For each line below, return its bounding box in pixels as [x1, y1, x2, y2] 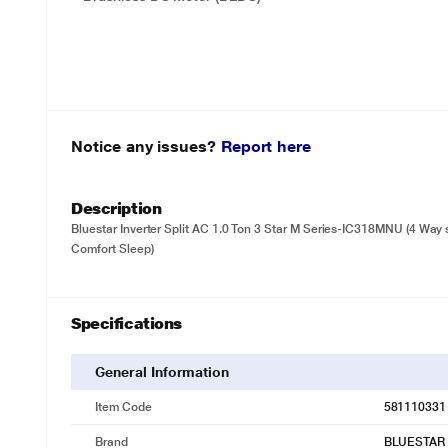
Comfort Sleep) [71, 242, 154, 256]
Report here [220, 137, 311, 156]
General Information [95, 364, 230, 380]
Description [71, 199, 162, 218]
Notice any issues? [71, 137, 221, 156]
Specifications [71, 314, 182, 333]
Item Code [95, 400, 152, 414]
